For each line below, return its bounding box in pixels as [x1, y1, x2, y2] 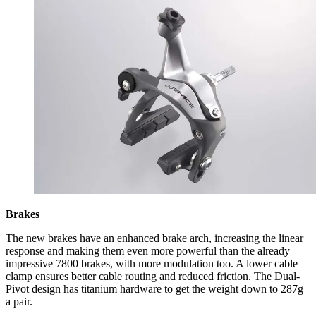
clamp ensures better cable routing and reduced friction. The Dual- [6, 270, 300, 283]
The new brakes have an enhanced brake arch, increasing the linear [6, 232, 303, 245]
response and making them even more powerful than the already [6, 245, 290, 257]
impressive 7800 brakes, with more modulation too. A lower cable [6, 257, 298, 270]
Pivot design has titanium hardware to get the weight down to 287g [6, 283, 303, 296]
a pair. [6, 296, 32, 308]
